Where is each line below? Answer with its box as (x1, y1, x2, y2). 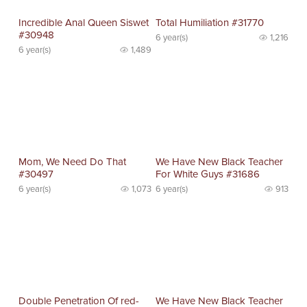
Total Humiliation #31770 (156, 16, 265, 29)
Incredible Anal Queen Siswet (19, 16, 149, 29)
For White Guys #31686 (156, 167, 260, 180)
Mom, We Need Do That (19, 155, 127, 168)
